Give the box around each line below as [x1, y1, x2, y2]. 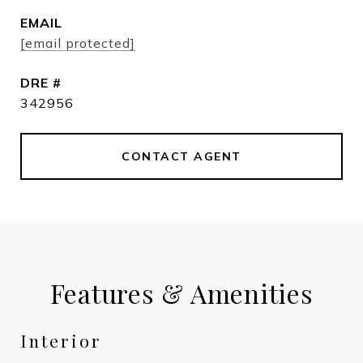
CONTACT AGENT [122, 149, 241, 164]
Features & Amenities [49, 275, 314, 310]
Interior [20, 329, 102, 352]
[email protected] [20, 35, 135, 51]
